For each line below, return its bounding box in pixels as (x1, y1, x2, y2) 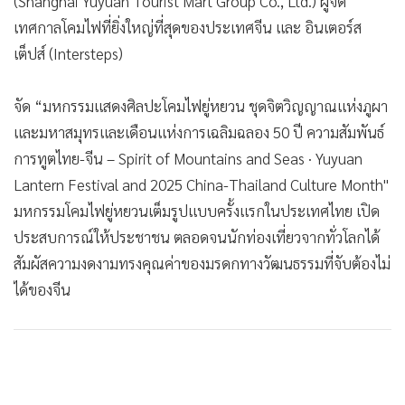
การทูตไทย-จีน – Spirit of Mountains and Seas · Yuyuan (14, 147, 363, 168)
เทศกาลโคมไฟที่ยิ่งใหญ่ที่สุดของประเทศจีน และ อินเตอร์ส (14, 16, 362, 37)
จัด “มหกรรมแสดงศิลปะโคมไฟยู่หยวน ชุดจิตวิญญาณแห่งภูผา (14, 95, 388, 116)
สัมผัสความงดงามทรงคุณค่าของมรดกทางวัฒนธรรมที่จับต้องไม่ (14, 252, 391, 273)
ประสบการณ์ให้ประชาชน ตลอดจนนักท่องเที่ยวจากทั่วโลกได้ (14, 226, 380, 247)
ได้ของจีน (14, 278, 71, 299)
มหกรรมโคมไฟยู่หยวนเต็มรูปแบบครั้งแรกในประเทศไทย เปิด (14, 200, 380, 221)
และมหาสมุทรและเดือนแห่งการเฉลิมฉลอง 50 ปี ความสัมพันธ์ (14, 121, 384, 142)
